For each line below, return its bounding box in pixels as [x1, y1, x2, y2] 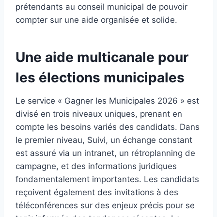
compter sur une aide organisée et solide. [15, 15, 177, 25]
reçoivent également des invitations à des [15, 187, 178, 198]
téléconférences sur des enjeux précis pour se [15, 201, 195, 211]
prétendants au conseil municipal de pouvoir [15, 2, 187, 12]
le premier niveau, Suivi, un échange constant [15, 135, 192, 145]
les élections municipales [15, 69, 185, 86]
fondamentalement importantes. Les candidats [15, 174, 199, 185]
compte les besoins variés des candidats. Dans [15, 122, 200, 132]
